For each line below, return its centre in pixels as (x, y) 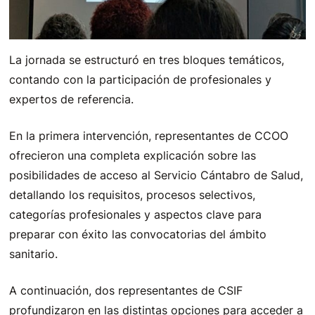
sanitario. (34, 253)
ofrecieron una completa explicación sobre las (133, 155)
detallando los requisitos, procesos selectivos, (133, 194)
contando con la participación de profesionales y (141, 79)
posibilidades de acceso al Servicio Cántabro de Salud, (156, 175)
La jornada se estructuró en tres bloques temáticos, (147, 59)
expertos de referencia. (72, 99)
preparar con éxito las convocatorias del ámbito (138, 234)
